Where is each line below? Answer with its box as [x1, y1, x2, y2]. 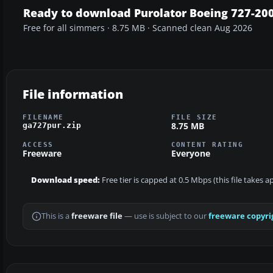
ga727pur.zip [23, 120, 81, 130]
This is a [41, 211, 71, 222]
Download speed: [31, 175, 100, 186]
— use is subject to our [122, 211, 208, 222]
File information [23, 85, 123, 102]
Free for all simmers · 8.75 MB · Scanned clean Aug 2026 [23, 22, 252, 34]
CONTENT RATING [171, 141, 244, 149]
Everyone [171, 147, 210, 160]
